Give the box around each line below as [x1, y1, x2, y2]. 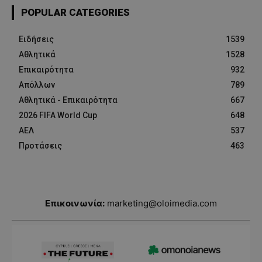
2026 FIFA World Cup [19, 110, 97, 120]
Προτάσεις [19, 140, 62, 150]
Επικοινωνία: [45, 197, 105, 209]
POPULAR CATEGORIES [21, 6, 130, 18]
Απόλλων [19, 80, 55, 89]
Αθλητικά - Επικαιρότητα [19, 95, 118, 105]
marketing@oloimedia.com [107, 197, 217, 209]
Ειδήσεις [19, 34, 54, 44]
